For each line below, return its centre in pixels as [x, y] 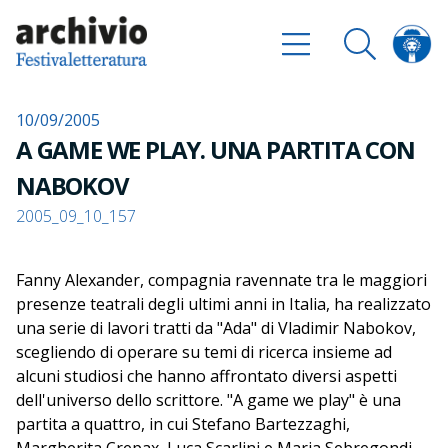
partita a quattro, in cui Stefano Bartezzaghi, [183, 424]
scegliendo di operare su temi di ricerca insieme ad [204, 352]
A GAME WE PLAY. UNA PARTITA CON [215, 149]
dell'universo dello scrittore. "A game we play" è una [208, 400]
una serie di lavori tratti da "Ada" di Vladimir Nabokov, [216, 328]
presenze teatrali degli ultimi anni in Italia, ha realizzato [223, 304]
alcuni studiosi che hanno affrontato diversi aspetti [206, 376]
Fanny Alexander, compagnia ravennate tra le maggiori [221, 280]
